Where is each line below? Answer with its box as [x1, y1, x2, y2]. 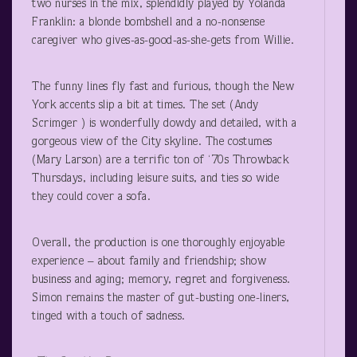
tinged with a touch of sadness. [32, 310, 186, 323]
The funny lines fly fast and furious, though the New [32, 80, 294, 93]
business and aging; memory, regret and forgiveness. [32, 273, 291, 286]
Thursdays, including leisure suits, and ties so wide [32, 172, 279, 185]
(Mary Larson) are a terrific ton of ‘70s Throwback [32, 154, 288, 167]
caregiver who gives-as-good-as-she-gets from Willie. [32, 34, 294, 47]
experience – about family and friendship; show [32, 255, 266, 268]
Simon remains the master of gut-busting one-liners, [32, 292, 290, 304]
